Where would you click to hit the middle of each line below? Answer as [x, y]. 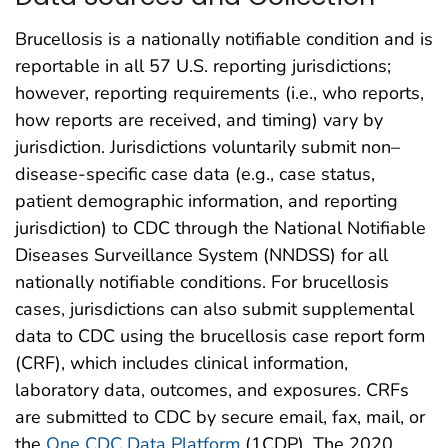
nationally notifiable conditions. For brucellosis [202, 281]
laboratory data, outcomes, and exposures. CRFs [212, 389]
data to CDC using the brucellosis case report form [220, 335]
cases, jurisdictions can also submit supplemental [214, 308]
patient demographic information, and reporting [206, 200]
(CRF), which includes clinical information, [181, 362]
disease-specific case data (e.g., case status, [195, 173]
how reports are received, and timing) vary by [199, 119]
